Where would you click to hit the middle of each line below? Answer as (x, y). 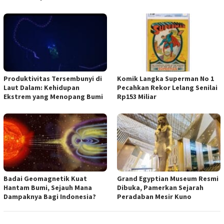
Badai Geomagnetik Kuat (45, 178)
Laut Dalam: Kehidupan (41, 87)
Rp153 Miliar (137, 96)
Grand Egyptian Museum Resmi (168, 178)
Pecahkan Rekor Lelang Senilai (167, 87)
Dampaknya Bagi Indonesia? (50, 196)
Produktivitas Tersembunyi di (53, 78)
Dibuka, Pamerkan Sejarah (160, 187)
